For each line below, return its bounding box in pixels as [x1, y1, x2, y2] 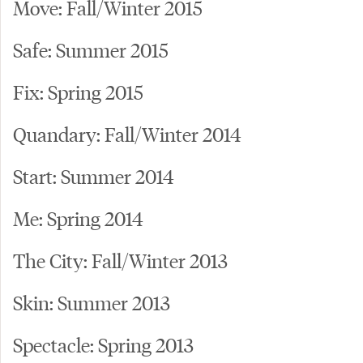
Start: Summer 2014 [13, 163, 174, 189]
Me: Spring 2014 [13, 205, 143, 231]
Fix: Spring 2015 [13, 79, 143, 105]
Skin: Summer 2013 [13, 289, 170, 315]
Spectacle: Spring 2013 [13, 331, 194, 357]
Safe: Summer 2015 [13, 36, 169, 62]
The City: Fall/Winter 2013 [13, 247, 228, 273]
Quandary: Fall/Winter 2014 [13, 121, 241, 147]
